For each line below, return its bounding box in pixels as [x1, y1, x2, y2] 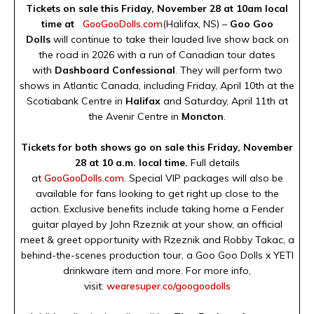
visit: [83, 279, 107, 292]
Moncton [182, 109, 224, 123]
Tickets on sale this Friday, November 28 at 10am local [26, 1, 288, 15]
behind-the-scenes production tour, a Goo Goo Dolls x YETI [20, 248, 294, 261]
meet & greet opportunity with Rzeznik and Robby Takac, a [20, 233, 294, 246]
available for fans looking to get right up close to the [35, 186, 279, 200]
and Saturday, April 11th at [163, 94, 288, 107]
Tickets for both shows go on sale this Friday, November [21, 140, 293, 153]
